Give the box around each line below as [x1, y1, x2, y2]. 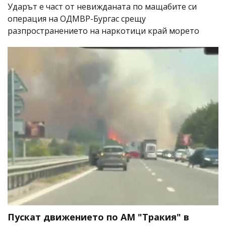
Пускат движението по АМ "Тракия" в [8, 210, 189, 223]
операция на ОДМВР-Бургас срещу [8, 13, 146, 24]
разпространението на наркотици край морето [8, 25, 199, 36]
